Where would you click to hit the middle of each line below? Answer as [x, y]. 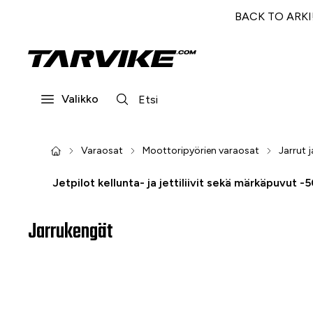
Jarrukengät [71, 232]
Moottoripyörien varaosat [201, 151]
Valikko [80, 99]
